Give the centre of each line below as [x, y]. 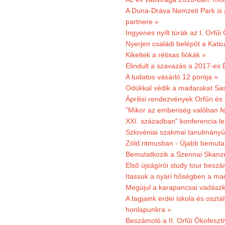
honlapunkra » [148, 209]
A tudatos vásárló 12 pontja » [172, 77]
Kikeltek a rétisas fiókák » [166, 55]
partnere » [142, 22]
